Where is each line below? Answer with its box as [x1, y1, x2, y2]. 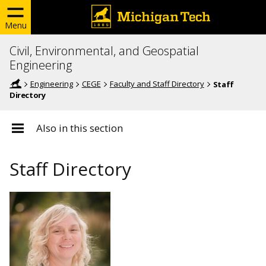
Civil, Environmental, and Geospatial [9, 43, 199, 59]
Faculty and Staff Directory [109, 78, 204, 89]
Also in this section [36, 121, 123, 135]
